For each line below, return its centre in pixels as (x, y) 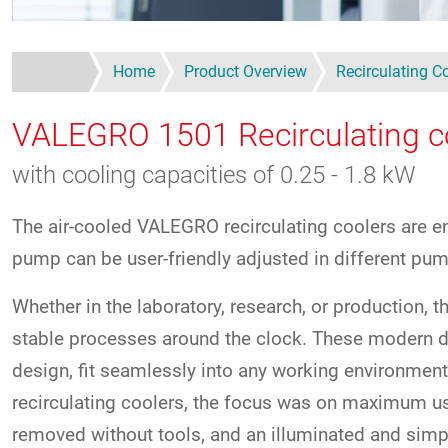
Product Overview (245, 71)
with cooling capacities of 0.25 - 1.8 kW (214, 175)
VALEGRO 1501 (125, 134)
